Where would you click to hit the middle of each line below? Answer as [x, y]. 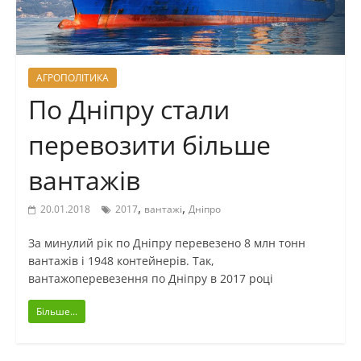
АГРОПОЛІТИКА [72, 78]
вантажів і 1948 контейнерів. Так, [121, 261]
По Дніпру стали [129, 110]
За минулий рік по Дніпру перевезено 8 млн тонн [166, 243]
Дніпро [204, 210]
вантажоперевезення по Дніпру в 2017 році [150, 279]
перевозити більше [149, 145]
